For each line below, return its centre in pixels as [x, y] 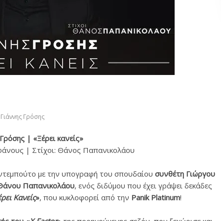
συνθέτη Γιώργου [185, 174]
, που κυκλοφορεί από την [85, 197]
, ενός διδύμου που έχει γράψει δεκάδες [143, 185]
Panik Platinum [156, 197]
